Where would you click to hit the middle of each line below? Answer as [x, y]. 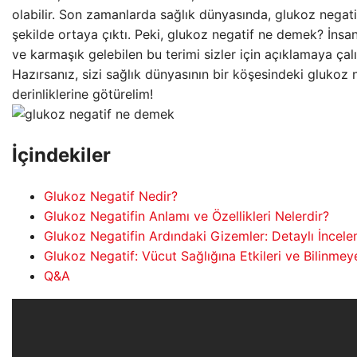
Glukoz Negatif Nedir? [111, 196]
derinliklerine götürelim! [82, 94]
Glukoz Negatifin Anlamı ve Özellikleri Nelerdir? [186, 216]
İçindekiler [61, 155]
